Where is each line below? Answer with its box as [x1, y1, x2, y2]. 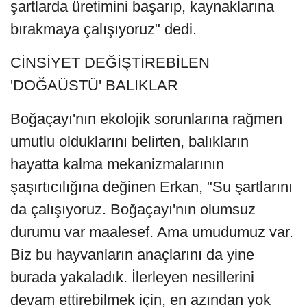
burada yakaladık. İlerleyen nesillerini [10, 269, 254, 286]
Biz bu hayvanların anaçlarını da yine [10, 246, 254, 264]
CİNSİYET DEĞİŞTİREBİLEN [10, 54, 210, 72]
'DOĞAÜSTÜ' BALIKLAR [10, 77, 178, 95]
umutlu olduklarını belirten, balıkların [10, 133, 249, 151]
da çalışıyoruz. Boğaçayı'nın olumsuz [10, 201, 256, 219]
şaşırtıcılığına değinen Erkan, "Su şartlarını [10, 178, 293, 196]
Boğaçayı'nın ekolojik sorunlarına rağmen [10, 110, 282, 128]
